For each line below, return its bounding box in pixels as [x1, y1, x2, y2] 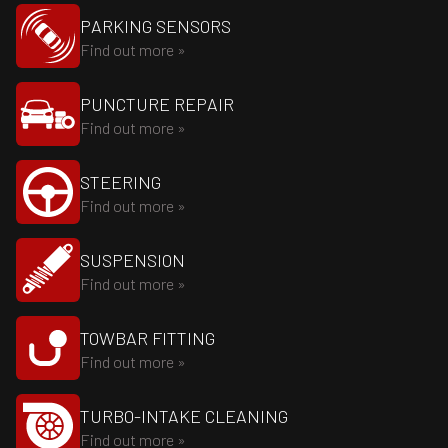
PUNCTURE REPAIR [80, 93, 234, 115]
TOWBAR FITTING [80, 327, 215, 349]
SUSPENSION [80, 249, 185, 271]
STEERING [80, 171, 161, 193]
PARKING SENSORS [80, 15, 231, 37]
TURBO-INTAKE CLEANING [80, 405, 288, 427]
